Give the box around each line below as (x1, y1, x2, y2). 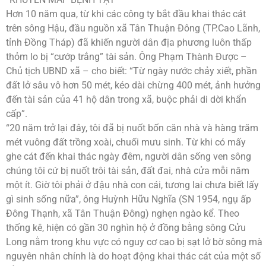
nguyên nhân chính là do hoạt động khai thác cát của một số (6, 250, 261, 262)
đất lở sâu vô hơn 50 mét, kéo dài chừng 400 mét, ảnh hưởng (6, 79, 261, 91)
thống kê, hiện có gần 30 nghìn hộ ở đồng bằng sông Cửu (6, 221, 246, 233)
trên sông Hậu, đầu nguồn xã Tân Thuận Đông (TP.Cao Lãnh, (6, 22, 260, 34)
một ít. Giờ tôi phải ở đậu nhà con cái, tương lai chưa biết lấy (6, 179, 259, 191)
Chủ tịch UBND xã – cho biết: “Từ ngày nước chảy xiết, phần (6, 65, 257, 77)
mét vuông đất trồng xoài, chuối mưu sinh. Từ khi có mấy (6, 136, 246, 148)
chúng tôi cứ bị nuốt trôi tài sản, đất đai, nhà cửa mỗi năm (6, 164, 249, 176)
